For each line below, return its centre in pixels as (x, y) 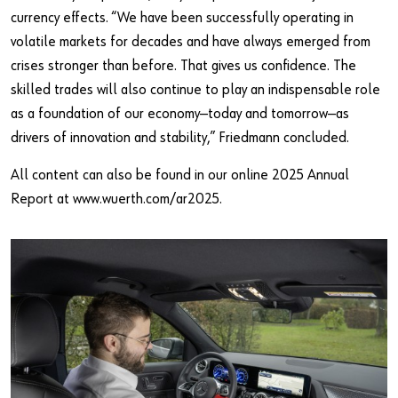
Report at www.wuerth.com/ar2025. (116, 200)
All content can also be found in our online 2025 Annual (180, 176)
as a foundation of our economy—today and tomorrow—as (180, 115)
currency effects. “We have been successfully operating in (182, 19)
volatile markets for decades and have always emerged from (191, 43)
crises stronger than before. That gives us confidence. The (183, 67)
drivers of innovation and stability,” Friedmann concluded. (180, 139)
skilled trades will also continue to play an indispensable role (195, 91)
